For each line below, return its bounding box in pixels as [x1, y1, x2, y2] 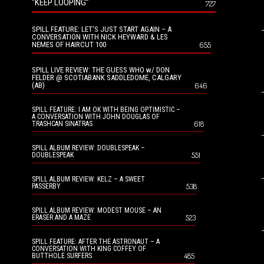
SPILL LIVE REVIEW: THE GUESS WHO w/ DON [32, 65, 170, 74]
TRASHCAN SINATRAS [32, 120, 93, 128]
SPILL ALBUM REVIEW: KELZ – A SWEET [32, 175, 145, 183]
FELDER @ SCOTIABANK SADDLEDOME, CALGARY [32, 73, 181, 82]
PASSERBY [32, 182, 61, 190]
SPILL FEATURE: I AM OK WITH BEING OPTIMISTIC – [32, 105, 180, 114]
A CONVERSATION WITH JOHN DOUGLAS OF [32, 113, 160, 121]
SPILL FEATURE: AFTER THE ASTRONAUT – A [32, 237, 160, 246]
